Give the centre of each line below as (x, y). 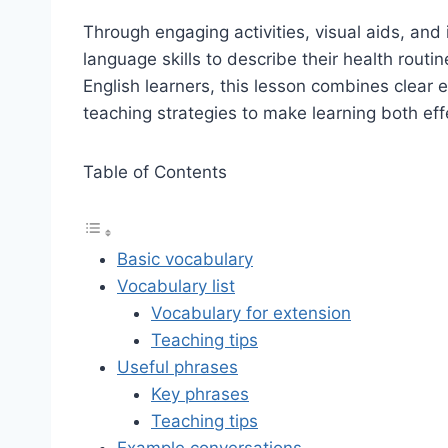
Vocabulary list (176, 286)
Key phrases (200, 394)
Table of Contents (155, 172)
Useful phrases (177, 367)
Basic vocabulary (185, 259)
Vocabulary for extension (251, 313)
